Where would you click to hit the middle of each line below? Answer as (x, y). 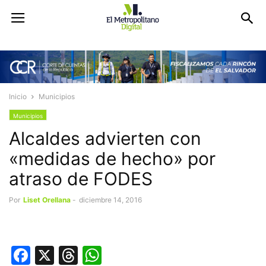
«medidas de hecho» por (112, 159)
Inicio (18, 97)
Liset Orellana (47, 200)
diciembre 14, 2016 (110, 200)
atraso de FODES (81, 179)
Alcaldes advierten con (105, 139)
